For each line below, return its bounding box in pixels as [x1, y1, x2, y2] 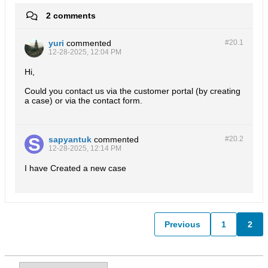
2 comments [46, 10, 96, 20]
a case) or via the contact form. [25, 96, 142, 105]
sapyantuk [48, 135, 92, 144]
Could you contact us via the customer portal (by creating [25, 86, 240, 96]
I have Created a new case [25, 163, 126, 173]
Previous [165, 219, 200, 229]
